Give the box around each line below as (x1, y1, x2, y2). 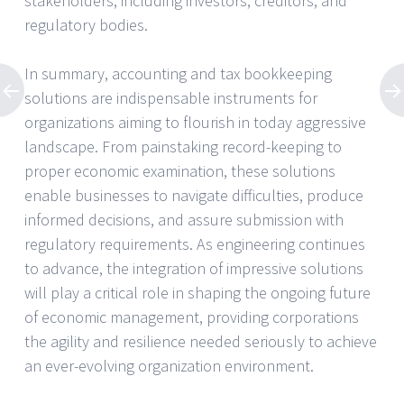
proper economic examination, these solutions (24, 160, 335, 181)
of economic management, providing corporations (24, 306, 359, 327)
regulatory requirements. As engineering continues (24, 233, 365, 254)
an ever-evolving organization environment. (24, 354, 314, 376)
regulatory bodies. (24, 14, 148, 35)
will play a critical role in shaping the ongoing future (24, 281, 371, 303)
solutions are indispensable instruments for (24, 87, 317, 108)
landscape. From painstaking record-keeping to (24, 135, 342, 157)
